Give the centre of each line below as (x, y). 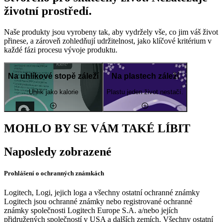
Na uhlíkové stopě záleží (53, 76)
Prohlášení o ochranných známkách (54, 173)
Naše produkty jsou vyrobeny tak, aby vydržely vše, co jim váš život (111, 32)
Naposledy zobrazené (58, 151)
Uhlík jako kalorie (53, 92)
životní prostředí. (48, 11)
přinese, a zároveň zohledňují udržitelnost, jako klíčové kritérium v (108, 41)
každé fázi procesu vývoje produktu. (61, 50)
